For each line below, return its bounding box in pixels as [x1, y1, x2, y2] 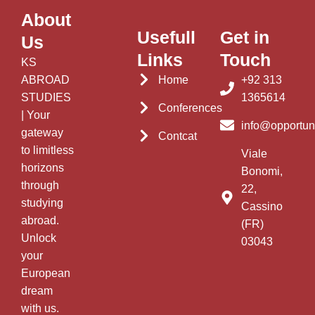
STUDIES [21, 91, 71, 103]
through [21, 179, 59, 191]
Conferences [158, 101, 223, 114]
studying [21, 196, 63, 209]
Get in [219, 27, 269, 47]
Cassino [240, 200, 283, 212]
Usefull [137, 27, 196, 47]
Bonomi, [240, 165, 283, 177]
